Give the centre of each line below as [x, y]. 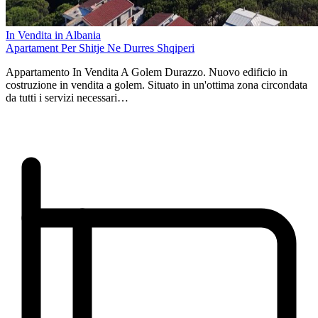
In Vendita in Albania [53, 35]
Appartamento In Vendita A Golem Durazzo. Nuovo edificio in [147, 72]
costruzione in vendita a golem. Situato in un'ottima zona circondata [157, 84]
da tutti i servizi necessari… [67, 97]
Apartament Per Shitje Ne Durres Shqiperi [100, 48]
